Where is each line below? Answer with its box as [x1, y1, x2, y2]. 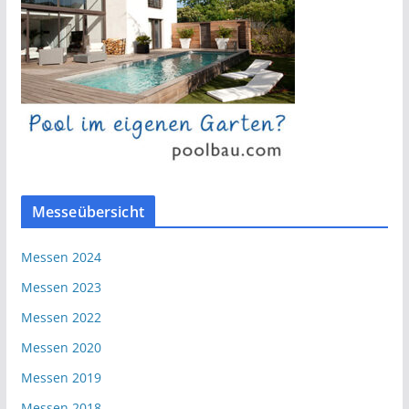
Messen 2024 [20, 247, 101, 266]
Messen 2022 [20, 308, 101, 326]
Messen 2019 [20, 368, 101, 386]
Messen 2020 [20, 338, 101, 356]
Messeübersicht [31, 201, 144, 222]
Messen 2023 [20, 278, 101, 296]
